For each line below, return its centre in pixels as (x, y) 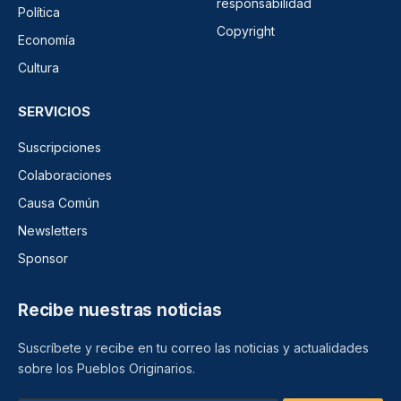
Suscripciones (60, 147)
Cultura (38, 67)
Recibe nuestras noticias (120, 310)
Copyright (246, 30)
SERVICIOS (54, 111)
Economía (47, 39)
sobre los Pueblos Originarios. (107, 368)
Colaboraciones (65, 175)
